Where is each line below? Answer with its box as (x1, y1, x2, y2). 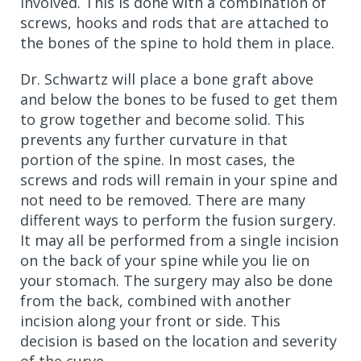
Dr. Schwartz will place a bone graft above (20, 69, 313, 89)
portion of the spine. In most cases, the (20, 150, 295, 169)
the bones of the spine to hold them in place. (20, 33, 338, 52)
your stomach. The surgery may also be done (20, 271, 333, 290)
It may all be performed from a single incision (20, 230, 338, 250)
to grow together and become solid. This (20, 110, 305, 129)
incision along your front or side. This (20, 311, 280, 330)
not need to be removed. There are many (20, 190, 305, 210)
